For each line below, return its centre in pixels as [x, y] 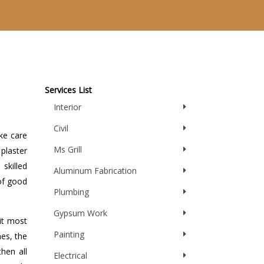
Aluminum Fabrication [95, 170]
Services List [68, 90]
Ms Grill [68, 149]
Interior [67, 107]
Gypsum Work [80, 213]
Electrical [70, 255]
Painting [69, 234]
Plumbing [71, 192]
